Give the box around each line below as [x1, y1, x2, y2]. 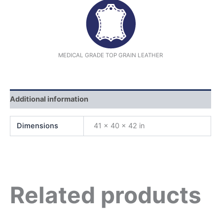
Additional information [10, 94, 88, 104]
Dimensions [17, 121, 59, 130]
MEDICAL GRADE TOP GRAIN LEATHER [58, 52, 163, 59]
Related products [10, 181, 201, 209]
